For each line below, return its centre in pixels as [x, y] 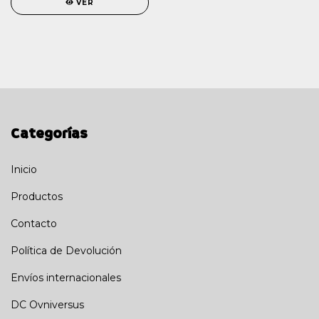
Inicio [24, 169]
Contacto [34, 223]
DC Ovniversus [47, 304]
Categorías [49, 134]
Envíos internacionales [66, 277]
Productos [37, 196]
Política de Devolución [66, 250]
